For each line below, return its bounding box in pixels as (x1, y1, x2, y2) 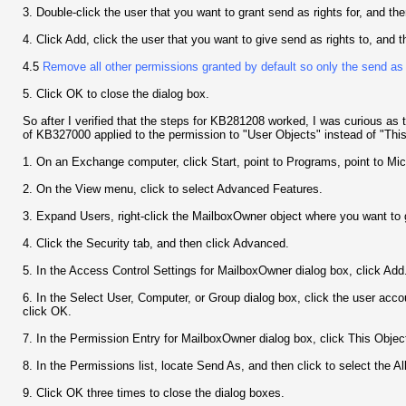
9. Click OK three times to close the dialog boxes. (23, 385, 285, 400)
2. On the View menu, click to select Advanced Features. (23, 181, 323, 196)
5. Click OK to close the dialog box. (23, 86, 209, 101)
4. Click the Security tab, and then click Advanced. (23, 236, 289, 250)
